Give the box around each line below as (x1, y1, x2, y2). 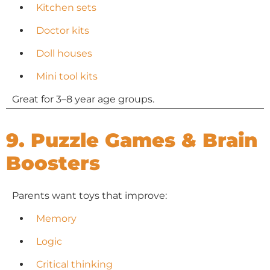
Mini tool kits (36, 71, 98, 82)
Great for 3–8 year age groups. (12, 93, 154, 105)
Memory (36, 212, 77, 224)
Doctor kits (36, 25, 89, 36)
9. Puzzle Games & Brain (6, 128, 257, 152)
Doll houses (36, 48, 92, 59)
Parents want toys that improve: (12, 189, 167, 201)
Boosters (6, 151, 100, 175)
